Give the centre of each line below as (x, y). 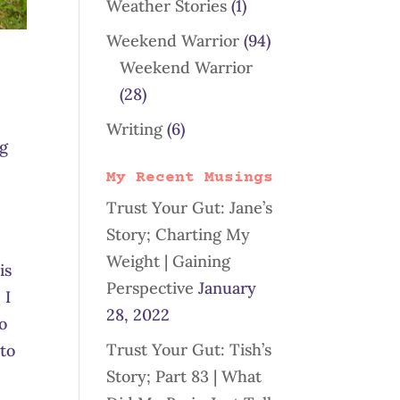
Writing (135, 129)
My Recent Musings (190, 178)
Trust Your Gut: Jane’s (190, 208)
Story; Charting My (179, 234)
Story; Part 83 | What (184, 376)
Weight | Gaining (169, 261)
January (228, 288)
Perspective (150, 288)
